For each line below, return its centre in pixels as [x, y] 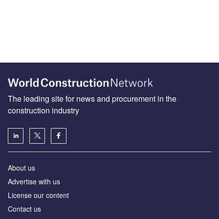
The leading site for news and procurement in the [92, 98]
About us [22, 167]
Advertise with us [34, 181]
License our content [38, 195]
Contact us [24, 208]
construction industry [44, 110]
